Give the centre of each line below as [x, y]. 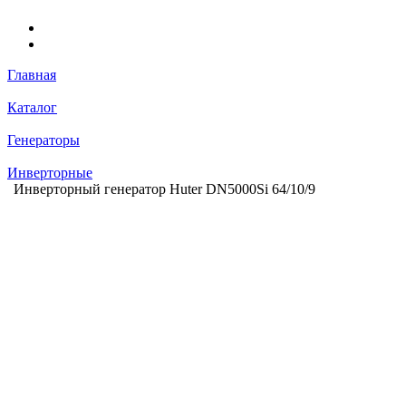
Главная [32, 74]
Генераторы [43, 140]
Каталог [32, 107]
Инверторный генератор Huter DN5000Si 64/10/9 [164, 188]
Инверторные [50, 172]
